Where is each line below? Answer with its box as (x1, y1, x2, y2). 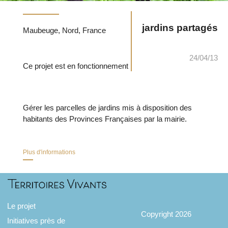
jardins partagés (142, 22, 218, 33)
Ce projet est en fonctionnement (22, 61, 128, 70)
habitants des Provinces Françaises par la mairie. (22, 114, 187, 123)
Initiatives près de (7, 216, 66, 225)
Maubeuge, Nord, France (82, 25, 106, 35)
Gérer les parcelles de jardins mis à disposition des (22, 103, 192, 112)
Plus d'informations (22, 148, 75, 156)
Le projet (7, 201, 36, 210)
